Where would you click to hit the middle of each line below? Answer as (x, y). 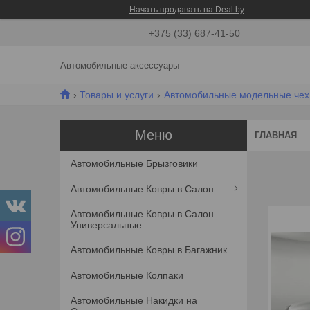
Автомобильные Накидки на (134, 300)
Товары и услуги (117, 94)
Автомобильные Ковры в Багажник (149, 250)
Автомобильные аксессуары (120, 66)
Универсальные (106, 225)
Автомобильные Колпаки (127, 275)
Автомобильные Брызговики (134, 164)
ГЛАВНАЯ (276, 135)
